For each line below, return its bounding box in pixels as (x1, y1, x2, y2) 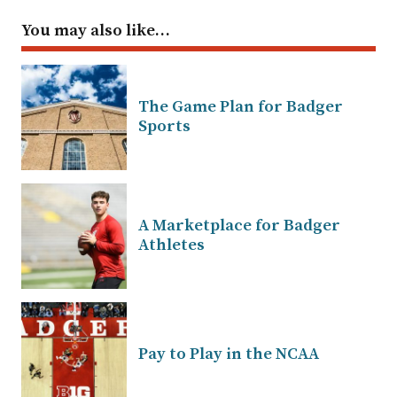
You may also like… (21, 20, 170, 42)
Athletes (138, 235, 205, 256)
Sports (138, 116, 191, 137)
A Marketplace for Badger (138, 215, 340, 237)
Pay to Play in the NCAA (138, 344, 319, 365)
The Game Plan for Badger (138, 97, 343, 118)
